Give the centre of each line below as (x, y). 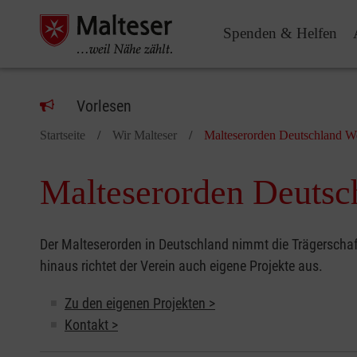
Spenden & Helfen (280, 33)
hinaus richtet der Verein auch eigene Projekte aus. (181, 266)
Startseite (63, 135)
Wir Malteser (145, 135)
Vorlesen (104, 106)
